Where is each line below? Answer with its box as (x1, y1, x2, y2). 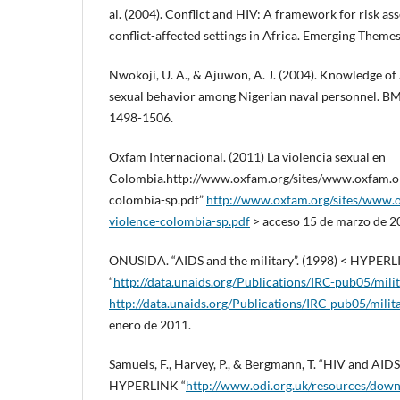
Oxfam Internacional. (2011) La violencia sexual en (109, 149, 386, 165)
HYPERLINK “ (109, 378, 186, 394)
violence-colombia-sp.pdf (109, 213, 250, 229)
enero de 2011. (109, 317, 191, 333)
